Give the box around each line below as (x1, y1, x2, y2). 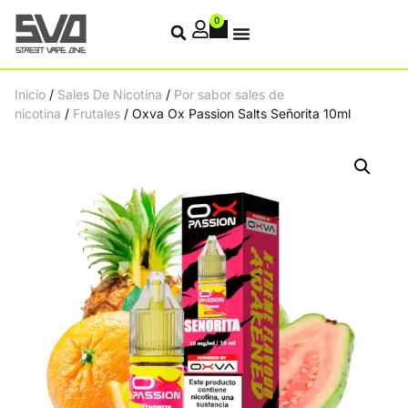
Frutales (73, 105, 120, 121)
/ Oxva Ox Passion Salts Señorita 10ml (120, 105, 351, 121)
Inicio (15, 86, 46, 102)
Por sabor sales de (174, 86, 284, 102)
